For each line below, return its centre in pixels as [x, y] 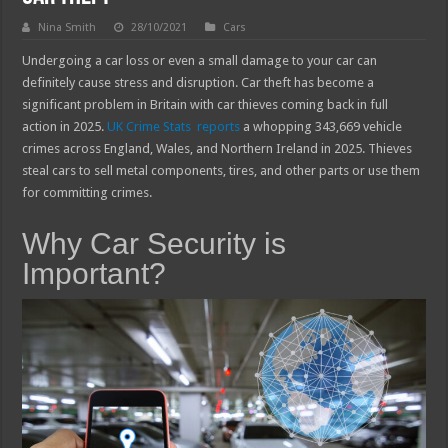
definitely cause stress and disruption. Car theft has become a [198, 82]
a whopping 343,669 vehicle [321, 126]
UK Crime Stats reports [174, 126]
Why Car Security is [154, 243]
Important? [94, 273]
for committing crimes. [87, 192]
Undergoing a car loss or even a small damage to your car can [200, 60]
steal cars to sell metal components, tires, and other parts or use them [221, 170]
